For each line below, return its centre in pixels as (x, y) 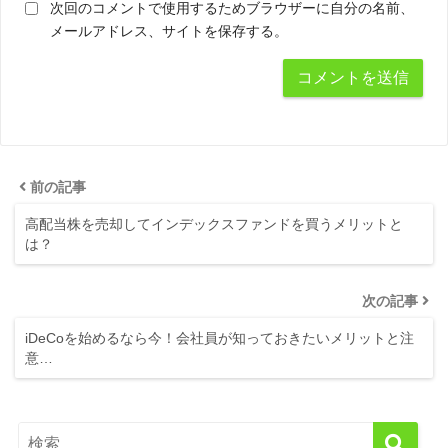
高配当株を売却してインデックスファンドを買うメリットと (214, 223)
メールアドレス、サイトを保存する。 (169, 30)
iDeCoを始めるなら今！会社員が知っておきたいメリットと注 (219, 337)
